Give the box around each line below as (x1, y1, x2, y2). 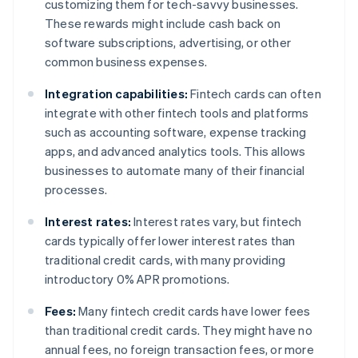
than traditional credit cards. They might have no (45, 322, 312, 339)
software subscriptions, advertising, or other (45, 34, 291, 51)
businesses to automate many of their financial (45, 162, 305, 179)
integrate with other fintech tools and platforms (45, 105, 309, 121)
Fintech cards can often (188, 86, 321, 102)
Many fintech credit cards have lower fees (76, 303, 311, 320)
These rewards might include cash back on (45, 15, 280, 32)
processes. (45, 181, 107, 198)
